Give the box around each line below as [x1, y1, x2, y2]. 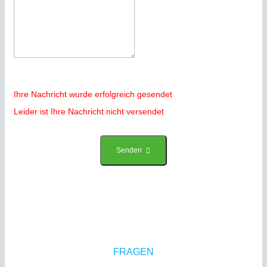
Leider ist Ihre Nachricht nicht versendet [14, 106, 164, 116]
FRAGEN [113, 246, 154, 257]
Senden [116, 145, 142, 154]
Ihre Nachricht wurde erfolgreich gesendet [14, 89, 172, 99]
